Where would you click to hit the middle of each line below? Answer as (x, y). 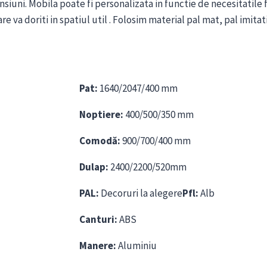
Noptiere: (101, 115)
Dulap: (94, 167)
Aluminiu (136, 246)
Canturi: (98, 220)
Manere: (98, 246)
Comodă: (100, 141)
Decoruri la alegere (141, 193)
